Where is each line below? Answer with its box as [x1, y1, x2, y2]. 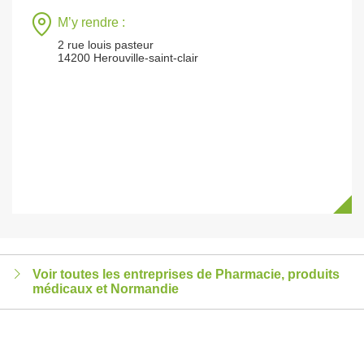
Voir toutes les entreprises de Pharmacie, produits [32, 267, 340, 281]
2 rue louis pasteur [58, 38, 154, 51]
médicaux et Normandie [32, 282, 179, 296]
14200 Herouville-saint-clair [58, 51, 198, 64]
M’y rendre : [58, 15, 125, 29]
